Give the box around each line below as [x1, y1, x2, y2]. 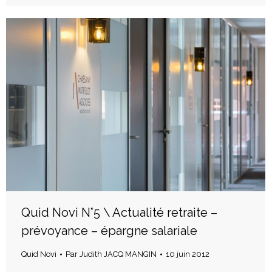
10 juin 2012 [166, 249, 209, 259]
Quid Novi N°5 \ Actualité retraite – [21, 205, 217, 220]
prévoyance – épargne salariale [21, 223, 197, 238]
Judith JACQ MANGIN [80, 249, 157, 259]
